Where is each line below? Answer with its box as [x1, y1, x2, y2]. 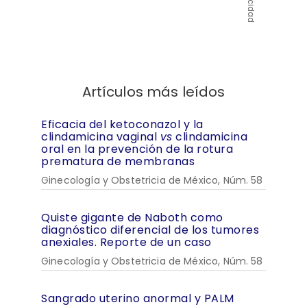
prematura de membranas [41, 153, 195, 170]
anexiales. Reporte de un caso [41, 234, 212, 251]
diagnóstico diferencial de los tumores [41, 222, 259, 238]
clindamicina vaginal [41, 129, 160, 145]
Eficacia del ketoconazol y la [41, 116, 204, 133]
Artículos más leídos [82, 82, 225, 102]
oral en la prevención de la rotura [41, 141, 233, 158]
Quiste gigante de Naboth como [41, 210, 223, 226]
